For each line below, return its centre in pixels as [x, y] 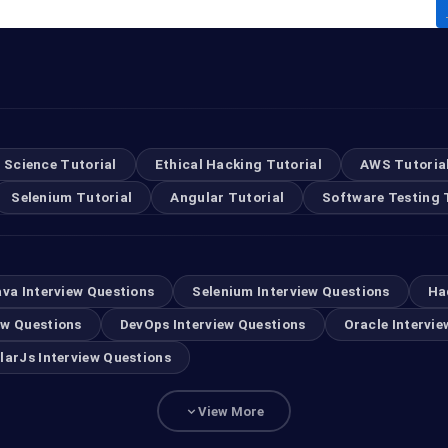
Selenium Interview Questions [291, 291]
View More [230, 411]
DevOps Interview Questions [212, 324]
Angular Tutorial [227, 197]
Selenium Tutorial [72, 197]
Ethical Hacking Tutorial [238, 164]
